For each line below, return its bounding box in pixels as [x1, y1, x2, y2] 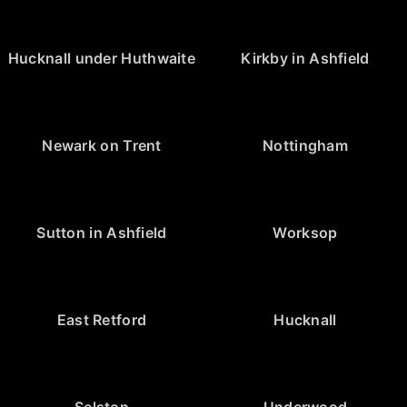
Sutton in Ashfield [36, 223, 167, 242]
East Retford [56, 310, 147, 329]
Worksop [273, 223, 338, 242]
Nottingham [263, 135, 348, 154]
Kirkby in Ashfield [241, 48, 370, 67]
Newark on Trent [42, 135, 162, 154]
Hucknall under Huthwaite [7, 48, 196, 67]
